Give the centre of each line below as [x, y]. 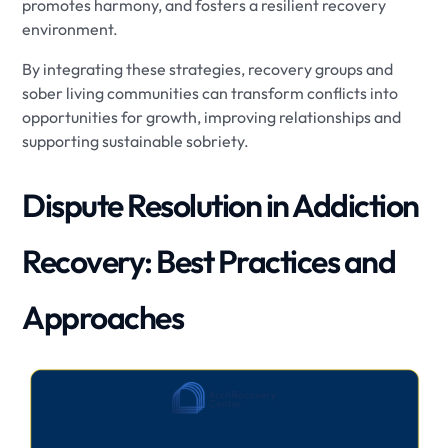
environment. [70, 28]
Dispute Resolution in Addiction [220, 204]
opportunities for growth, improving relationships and [212, 116]
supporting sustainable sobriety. [136, 140]
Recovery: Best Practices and [209, 260]
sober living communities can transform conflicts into [210, 92]
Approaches [103, 316]
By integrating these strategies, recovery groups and [208, 68]
